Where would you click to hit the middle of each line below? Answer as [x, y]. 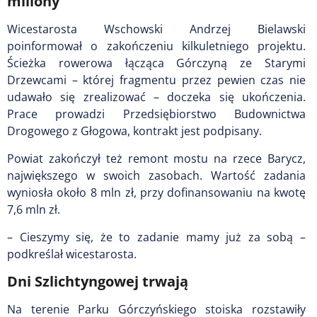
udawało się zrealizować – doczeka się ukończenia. [156, 97]
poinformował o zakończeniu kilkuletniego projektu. [156, 46]
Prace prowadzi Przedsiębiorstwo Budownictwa [156, 114]
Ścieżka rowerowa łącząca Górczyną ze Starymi [156, 63]
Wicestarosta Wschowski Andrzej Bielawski [156, 29]
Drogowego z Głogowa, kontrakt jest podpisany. [134, 131]
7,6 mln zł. [34, 209]
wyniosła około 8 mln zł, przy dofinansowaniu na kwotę [156, 192]
